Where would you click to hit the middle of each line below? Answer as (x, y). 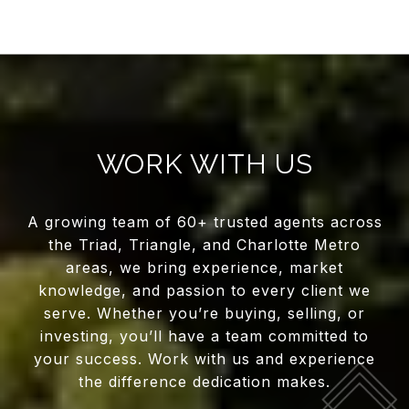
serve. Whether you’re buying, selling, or (204, 314)
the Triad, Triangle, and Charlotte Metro (204, 245)
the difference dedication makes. (204, 382)
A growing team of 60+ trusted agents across (204, 222)
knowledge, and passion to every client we (204, 291)
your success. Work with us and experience (204, 359)
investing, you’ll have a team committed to (204, 336)
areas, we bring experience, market (204, 268)
